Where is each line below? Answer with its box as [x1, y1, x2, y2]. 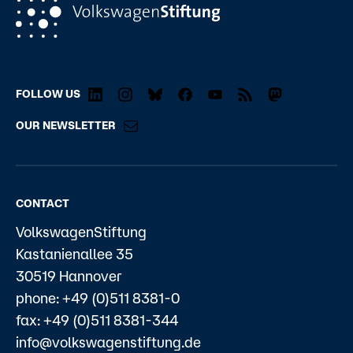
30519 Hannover [16, 268, 122, 284]
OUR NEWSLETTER [16, 119, 116, 132]
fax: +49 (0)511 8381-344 [16, 312, 178, 329]
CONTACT [16, 197, 69, 210]
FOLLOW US [16, 87, 80, 100]
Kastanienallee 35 [16, 246, 133, 262]
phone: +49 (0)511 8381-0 [16, 290, 180, 307]
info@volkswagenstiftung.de [16, 334, 201, 351]
